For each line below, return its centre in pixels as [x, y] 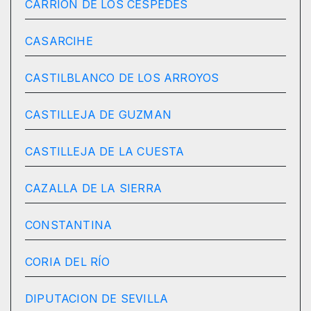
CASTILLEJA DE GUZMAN [98, 115]
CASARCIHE [59, 41]
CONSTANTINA [69, 225]
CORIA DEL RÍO [68, 262]
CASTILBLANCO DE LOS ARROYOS [122, 78]
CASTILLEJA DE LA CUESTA [105, 152]
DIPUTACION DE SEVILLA [97, 299]
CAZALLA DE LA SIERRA [93, 188]
